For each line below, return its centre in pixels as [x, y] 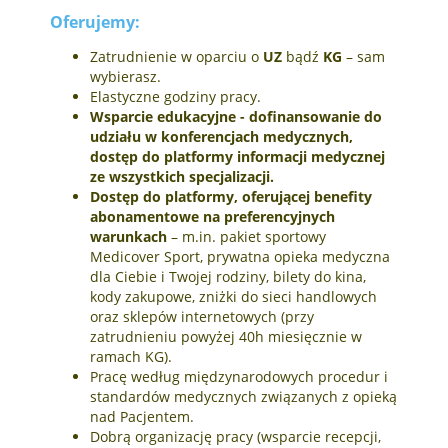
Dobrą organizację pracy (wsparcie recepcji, [235, 436]
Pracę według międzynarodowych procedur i [239, 376]
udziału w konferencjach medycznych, [221, 136]
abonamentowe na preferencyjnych [212, 216]
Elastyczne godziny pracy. [175, 96]
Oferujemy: [95, 21]
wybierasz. [125, 76]
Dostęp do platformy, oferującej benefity [231, 196]
